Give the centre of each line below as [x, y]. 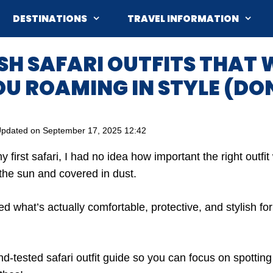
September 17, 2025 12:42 [94, 130]
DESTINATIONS [50, 19]
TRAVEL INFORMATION [183, 19]
